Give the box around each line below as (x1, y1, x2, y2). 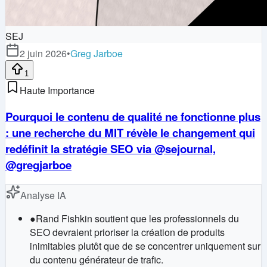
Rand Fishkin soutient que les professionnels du (36, 211, 239, 225)
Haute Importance (20, 83, 95, 98)
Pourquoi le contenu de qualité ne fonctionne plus (5, 108, 260, 125)
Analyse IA (20, 188, 66, 202)
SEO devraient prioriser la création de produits (30, 225, 225, 239)
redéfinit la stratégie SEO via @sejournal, (5, 140, 216, 157)
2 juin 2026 (20, 46, 67, 61)
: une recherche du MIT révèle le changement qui (5, 124, 255, 141)
